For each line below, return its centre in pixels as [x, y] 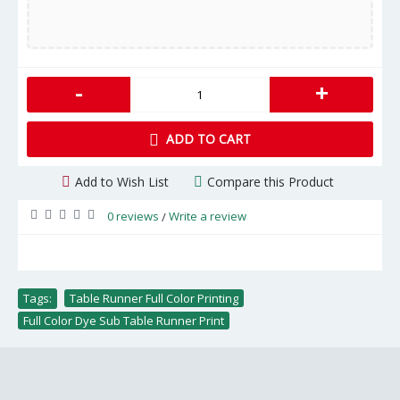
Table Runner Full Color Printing [154, 298]
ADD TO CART [208, 138]
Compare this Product [271, 181]
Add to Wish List [122, 181]
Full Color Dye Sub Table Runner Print [124, 320]
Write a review [208, 216]
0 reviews [133, 216]
